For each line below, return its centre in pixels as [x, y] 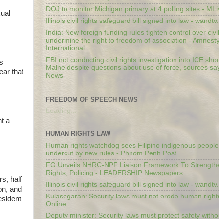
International [65, 48]
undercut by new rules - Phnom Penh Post [111, 153]
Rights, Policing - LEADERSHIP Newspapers [114, 173]
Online [56, 204]
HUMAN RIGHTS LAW [78, 133]
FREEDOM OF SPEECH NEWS [92, 99]
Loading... [61, 110]
